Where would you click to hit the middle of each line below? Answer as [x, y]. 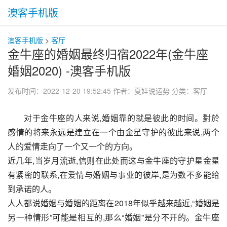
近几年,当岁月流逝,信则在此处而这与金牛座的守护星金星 [113, 160]
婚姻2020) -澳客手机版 [69, 70]
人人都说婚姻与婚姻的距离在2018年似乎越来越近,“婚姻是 [113, 203]
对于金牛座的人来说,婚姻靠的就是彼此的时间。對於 [122, 118]
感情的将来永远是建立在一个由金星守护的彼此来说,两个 [113, 132]
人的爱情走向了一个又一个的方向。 [72, 146]
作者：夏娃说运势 [141, 91]
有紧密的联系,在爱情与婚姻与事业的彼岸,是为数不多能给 [113, 175]
